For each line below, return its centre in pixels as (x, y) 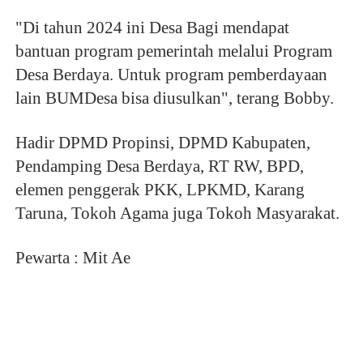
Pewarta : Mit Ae (73, 258)
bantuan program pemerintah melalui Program (173, 51)
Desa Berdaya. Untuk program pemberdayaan (171, 75)
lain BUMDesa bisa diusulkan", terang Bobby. (174, 98)
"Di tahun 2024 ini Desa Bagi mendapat (152, 28)
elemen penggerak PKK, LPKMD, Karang (160, 190)
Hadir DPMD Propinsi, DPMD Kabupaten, (162, 143)
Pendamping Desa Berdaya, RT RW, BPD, (159, 167)
